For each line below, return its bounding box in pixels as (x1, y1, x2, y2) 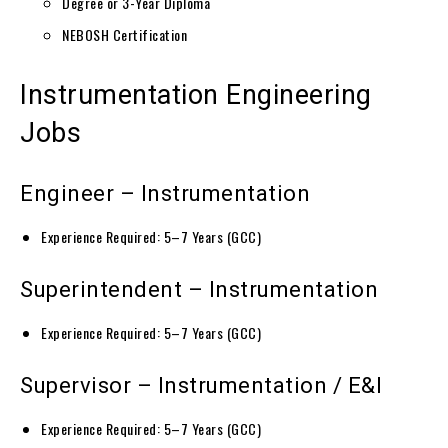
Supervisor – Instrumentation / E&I (20, 372, 382, 398)
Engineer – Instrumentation (20, 180, 310, 206)
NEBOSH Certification (62, 23, 187, 45)
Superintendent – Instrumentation (20, 276, 378, 302)
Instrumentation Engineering (20, 78, 372, 111)
